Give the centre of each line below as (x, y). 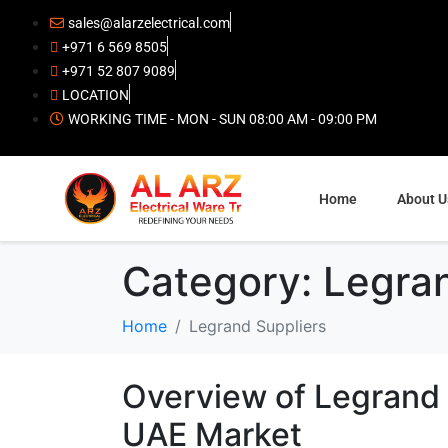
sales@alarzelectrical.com (149, 23)
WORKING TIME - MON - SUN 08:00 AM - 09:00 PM (222, 119)
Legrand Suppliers (257, 326)
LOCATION (95, 95)
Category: (222, 282)
